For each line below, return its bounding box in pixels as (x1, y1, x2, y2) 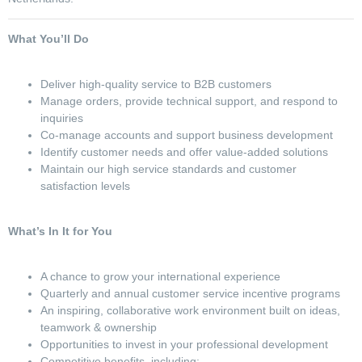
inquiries (40, 112, 86, 125)
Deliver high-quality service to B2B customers (40, 78, 275, 91)
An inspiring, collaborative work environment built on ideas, (40, 304, 340, 318)
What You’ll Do (8, 32, 92, 46)
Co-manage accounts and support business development (40, 128, 336, 142)
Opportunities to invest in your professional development (40, 338, 331, 351)
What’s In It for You (8, 225, 116, 238)
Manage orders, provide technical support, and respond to (40, 95, 338, 108)
